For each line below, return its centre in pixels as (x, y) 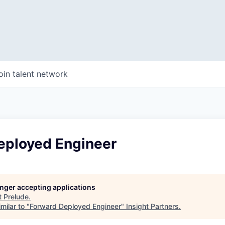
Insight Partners (152, 206)
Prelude (16, 197)
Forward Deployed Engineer (75, 206)
